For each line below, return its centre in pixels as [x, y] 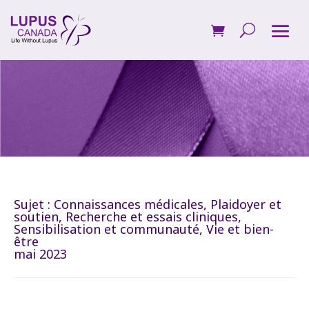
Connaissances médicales [129, 204]
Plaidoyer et [246, 204]
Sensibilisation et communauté [107, 229]
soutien [36, 217]
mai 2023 [40, 254]
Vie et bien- [240, 229]
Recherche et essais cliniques [152, 217]
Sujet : [34, 204]
